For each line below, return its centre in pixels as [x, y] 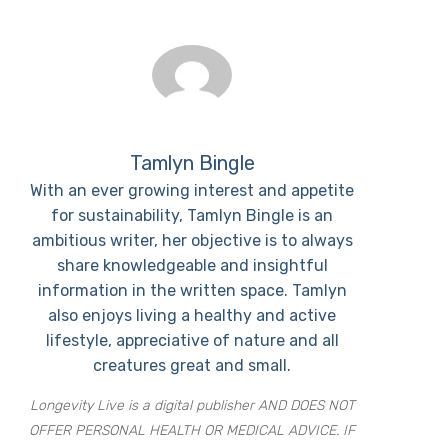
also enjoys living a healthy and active [192, 315]
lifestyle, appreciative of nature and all [192, 340]
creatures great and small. [192, 365]
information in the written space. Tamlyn [192, 290]
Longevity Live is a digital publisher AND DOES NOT [192, 405]
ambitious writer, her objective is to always [192, 240]
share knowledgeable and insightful [192, 265]
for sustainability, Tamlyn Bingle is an [192, 215]
